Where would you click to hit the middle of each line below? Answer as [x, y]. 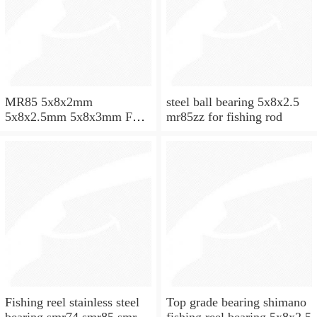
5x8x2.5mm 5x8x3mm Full [75, 116]
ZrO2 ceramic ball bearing [73, 131]
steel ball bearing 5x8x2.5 [232, 102]
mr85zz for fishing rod [224, 116]
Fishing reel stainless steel [72, 302]
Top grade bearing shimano [236, 302]
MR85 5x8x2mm [49, 102]
